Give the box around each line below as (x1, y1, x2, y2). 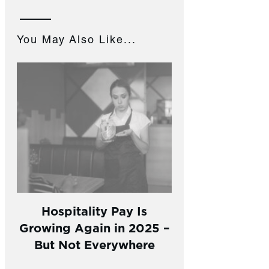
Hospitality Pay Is (41, 202, 147, 219)
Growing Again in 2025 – (19, 219, 170, 235)
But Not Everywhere (34, 235, 155, 252)
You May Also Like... (17, 35, 136, 47)
